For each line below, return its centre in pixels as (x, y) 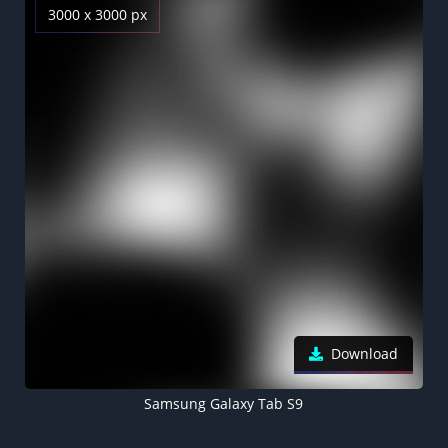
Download (364, 353)
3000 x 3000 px (97, 14)
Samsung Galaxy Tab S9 (224, 403)
